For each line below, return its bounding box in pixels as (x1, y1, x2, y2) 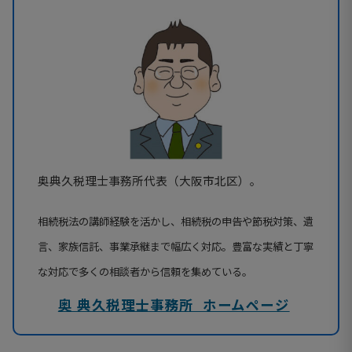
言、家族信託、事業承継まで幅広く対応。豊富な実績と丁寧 (38, 238, 313, 254)
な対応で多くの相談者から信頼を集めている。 (38, 263, 252, 279)
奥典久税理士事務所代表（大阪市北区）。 (38, 171, 262, 189)
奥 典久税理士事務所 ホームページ (57, 294, 290, 314)
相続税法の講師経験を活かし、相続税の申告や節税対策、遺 (38, 213, 313, 229)
